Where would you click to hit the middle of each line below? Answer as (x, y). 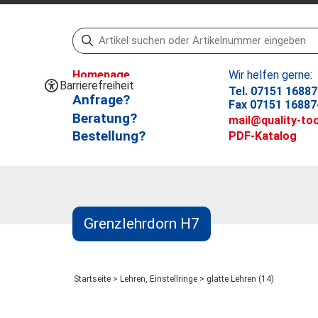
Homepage (101, 75)
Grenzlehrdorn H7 (142, 224)
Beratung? (105, 118)
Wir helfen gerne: (270, 75)
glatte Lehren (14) (240, 279)
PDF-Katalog (262, 136)
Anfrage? (101, 99)
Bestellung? (109, 136)
